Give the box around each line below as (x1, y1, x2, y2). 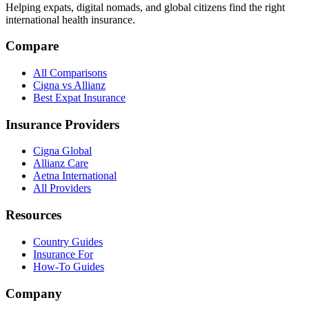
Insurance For (33, 248, 93, 260)
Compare (6, 39, 59, 54)
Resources (6, 208, 61, 223)
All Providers (33, 182, 91, 195)
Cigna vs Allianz (33, 79, 106, 92)
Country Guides (33, 235, 103, 248)
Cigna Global (33, 145, 92, 157)
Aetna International (33, 170, 117, 182)
